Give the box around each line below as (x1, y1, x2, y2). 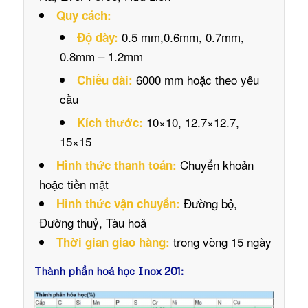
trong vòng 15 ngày (173, 233, 272, 251)
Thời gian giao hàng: (56, 234, 173, 251)
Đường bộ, (179, 195, 237, 212)
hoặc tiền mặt (38, 175, 109, 193)
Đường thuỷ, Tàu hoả (38, 214, 146, 232)
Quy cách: (56, 7, 111, 24)
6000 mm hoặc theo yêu (132, 71, 259, 89)
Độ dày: (76, 29, 118, 46)
